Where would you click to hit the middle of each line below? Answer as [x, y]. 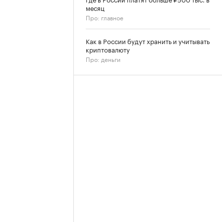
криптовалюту [108, 49]
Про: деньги [103, 59]
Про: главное [105, 17]
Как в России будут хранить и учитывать [148, 41]
